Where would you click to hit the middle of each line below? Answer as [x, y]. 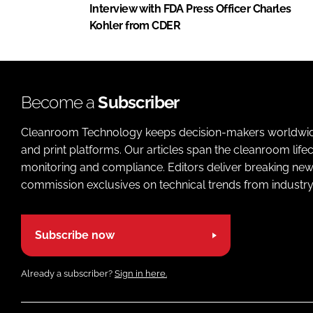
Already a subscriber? [68, 273]
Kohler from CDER [135, 25]
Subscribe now [75, 235]
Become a [60, 102]
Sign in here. [141, 273]
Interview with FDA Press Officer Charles [190, 8]
